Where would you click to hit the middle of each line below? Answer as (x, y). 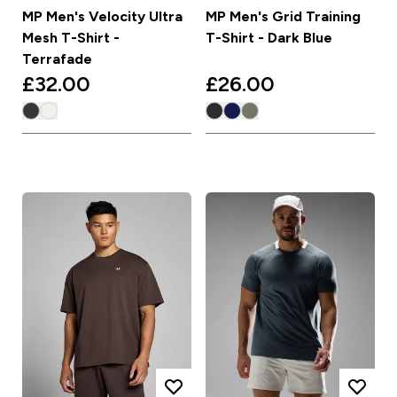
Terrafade (57, 58)
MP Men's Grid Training (283, 16)
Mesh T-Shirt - (70, 37)
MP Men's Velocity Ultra (102, 16)
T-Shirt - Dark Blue (269, 37)
